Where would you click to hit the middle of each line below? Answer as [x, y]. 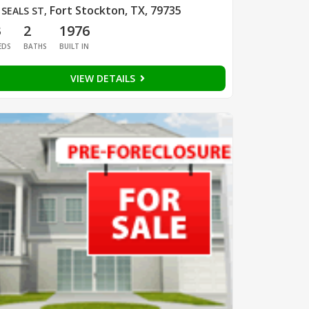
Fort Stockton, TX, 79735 [115, 11]
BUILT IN [74, 47]
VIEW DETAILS [104, 79]
